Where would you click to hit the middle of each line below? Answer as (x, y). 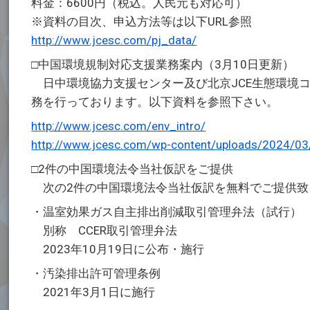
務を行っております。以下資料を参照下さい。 (155, 102)
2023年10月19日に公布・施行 (118, 249)
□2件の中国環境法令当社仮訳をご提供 (133, 169)
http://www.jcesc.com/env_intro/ (119, 126)
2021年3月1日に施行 (93, 292)
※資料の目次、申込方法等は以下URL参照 (142, 21)
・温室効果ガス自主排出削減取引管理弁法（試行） (167, 212)
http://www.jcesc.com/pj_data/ (114, 40)
